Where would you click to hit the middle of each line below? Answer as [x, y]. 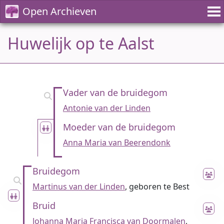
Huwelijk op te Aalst [81, 43]
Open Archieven [59, 11]
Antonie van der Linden [107, 108]
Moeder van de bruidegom [119, 127]
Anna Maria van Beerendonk [117, 142]
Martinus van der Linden [79, 186]
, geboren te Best [157, 186]
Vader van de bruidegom [115, 92]
